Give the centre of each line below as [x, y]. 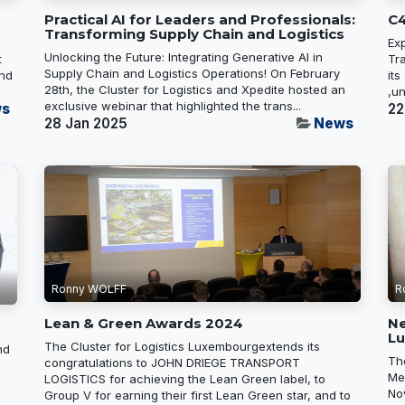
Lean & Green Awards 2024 [144, 324]
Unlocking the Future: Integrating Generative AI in [184, 57]
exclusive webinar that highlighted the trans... [173, 105]
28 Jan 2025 [86, 123]
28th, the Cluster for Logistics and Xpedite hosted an [195, 89]
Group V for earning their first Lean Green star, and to [198, 396]
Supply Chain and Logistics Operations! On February [192, 73]
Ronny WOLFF [89, 289]
